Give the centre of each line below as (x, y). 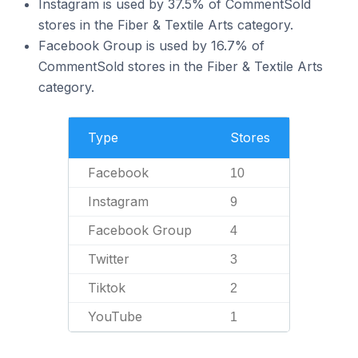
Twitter (109, 259)
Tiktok (107, 288)
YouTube (115, 316)
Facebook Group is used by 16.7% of (151, 46)
